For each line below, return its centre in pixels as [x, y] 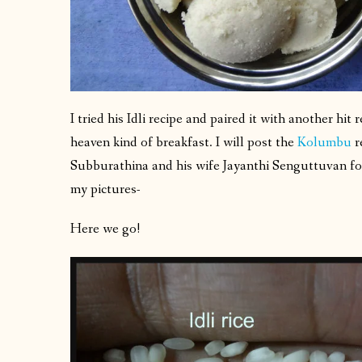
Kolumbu [324, 143]
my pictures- [105, 190]
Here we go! [105, 229]
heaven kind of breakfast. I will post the [184, 143]
